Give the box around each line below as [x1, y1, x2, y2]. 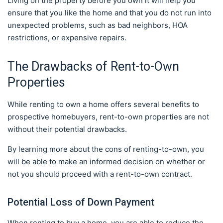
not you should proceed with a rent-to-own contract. [7, 169, 194, 179]
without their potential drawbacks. [7, 124, 127, 134]
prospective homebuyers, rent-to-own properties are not [7, 112, 209, 121]
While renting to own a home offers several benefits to [7, 100, 199, 109]
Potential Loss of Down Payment [7, 196, 154, 208]
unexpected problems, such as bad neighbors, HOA [7, 20, 188, 30]
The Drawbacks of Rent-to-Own [7, 59, 179, 74]
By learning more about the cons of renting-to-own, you [7, 144, 204, 154]
